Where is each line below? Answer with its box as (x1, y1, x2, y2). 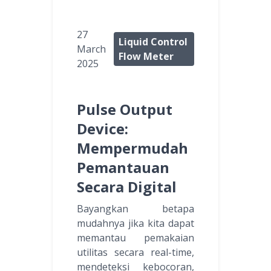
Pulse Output (77, 99, 172, 120)
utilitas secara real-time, (77, 246, 194, 260)
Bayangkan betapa (77, 202, 194, 216)
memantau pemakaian (77, 231, 194, 245)
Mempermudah (77, 138, 188, 158)
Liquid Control (119, 35, 188, 49)
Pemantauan (77, 157, 169, 178)
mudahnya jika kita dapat (77, 217, 194, 230)
